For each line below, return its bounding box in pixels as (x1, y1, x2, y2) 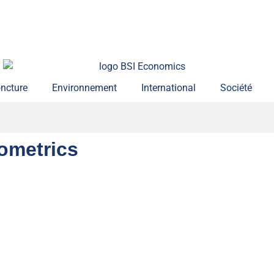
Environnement (51, 81, 117, 94)
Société (220, 81, 252, 94)
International (141, 81, 196, 94)
